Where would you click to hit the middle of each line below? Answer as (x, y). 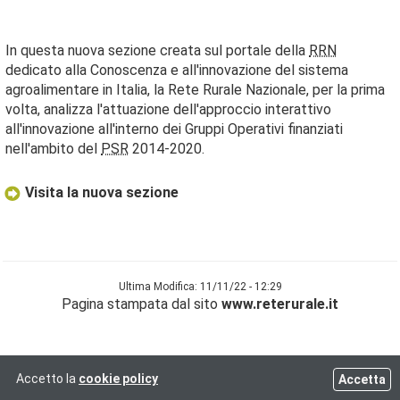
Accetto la (47, 379)
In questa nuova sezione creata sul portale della (157, 50)
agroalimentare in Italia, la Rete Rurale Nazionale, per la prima (195, 89)
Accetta (362, 379)
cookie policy (118, 379)
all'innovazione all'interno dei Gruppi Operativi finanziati (174, 129)
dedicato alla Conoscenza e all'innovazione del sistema (177, 70)
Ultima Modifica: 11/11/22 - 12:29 (200, 287)
